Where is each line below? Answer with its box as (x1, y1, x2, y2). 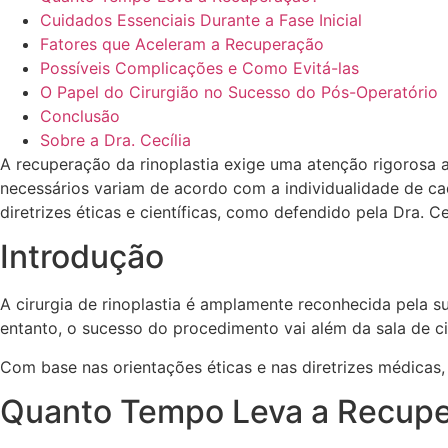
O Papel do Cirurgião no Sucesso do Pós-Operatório (40, 82, 438, 102)
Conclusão (40, 106, 120, 126)
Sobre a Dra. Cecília (40, 130, 191, 150)
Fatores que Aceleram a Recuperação (40, 34, 324, 54)
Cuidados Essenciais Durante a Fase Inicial (40, 10, 362, 30)
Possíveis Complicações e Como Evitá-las (40, 58, 359, 78)
